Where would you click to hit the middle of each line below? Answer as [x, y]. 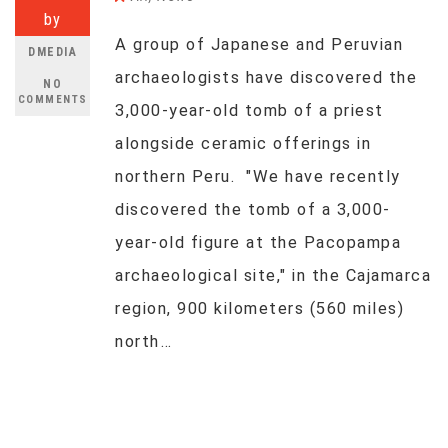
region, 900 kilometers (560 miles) [259, 308]
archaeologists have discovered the [266, 77]
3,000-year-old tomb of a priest [249, 110]
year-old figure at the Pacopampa [258, 242]
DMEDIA [52, 52]
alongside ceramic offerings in [243, 143]
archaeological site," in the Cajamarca [273, 275]
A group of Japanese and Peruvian [259, 44]
